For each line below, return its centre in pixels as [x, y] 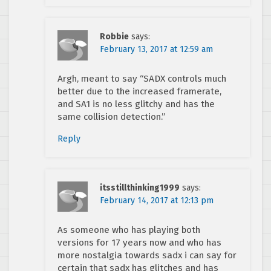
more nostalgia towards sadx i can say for [147, 256]
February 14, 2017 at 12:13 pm [157, 201]
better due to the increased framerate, [139, 92]
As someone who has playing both [129, 230]
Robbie [114, 37]
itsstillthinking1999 [140, 188]
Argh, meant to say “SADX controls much [142, 79]
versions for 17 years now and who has [139, 243]
